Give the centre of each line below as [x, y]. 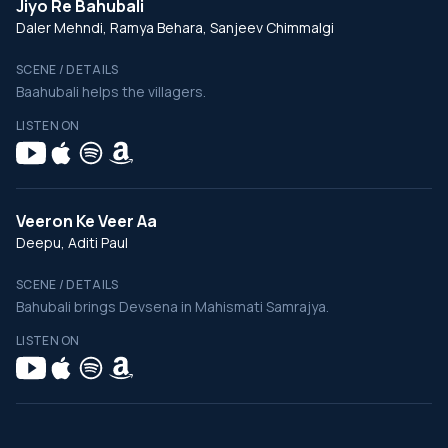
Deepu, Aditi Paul [72, 242]
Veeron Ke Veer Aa [86, 221]
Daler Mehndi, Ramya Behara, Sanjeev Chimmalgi [175, 27]
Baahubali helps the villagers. [111, 91]
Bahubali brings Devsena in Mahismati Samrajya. [172, 306]
